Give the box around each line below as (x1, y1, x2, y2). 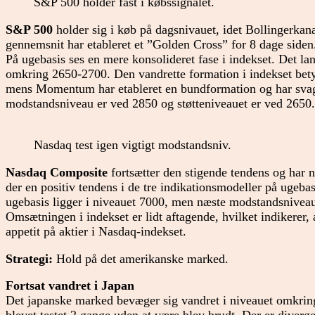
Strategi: (6, 251, 53, 266)
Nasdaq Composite (6, 165, 108, 179)
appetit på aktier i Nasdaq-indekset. (6, 224, 186, 238)
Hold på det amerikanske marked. (53, 251, 229, 266)
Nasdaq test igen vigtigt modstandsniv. (34, 138, 231, 153)
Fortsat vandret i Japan (6, 278, 134, 293)
